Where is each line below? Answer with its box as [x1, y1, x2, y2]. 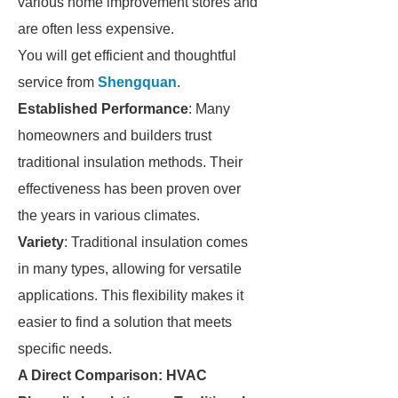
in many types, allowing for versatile [18, 261, 242, 276]
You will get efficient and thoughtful [18, 48, 236, 63]
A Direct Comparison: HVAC [18, 368, 207, 383]
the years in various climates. [18, 208, 200, 223]
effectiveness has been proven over [18, 181, 241, 196]
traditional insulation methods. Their [18, 155, 243, 170]
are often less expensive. [18, 21, 174, 36]
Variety [18, 235, 64, 250]
